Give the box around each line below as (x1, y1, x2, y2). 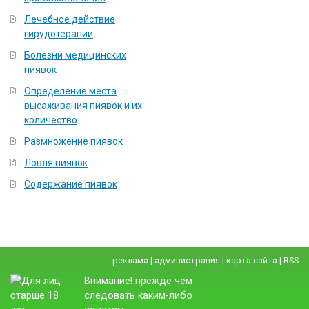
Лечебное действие (24, 14, 115, 25)
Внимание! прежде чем (84, 275, 192, 287)
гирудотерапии (24, 28, 93, 39)
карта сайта (226, 255, 277, 266)
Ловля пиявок (24, 157, 88, 168)
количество (24, 114, 77, 126)
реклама (112, 255, 148, 266)
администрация (154, 255, 220, 266)
